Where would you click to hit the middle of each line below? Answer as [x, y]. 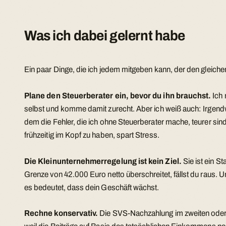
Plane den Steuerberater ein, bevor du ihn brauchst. [118, 96]
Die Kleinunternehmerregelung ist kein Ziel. [103, 161]
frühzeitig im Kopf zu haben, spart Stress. [92, 135]
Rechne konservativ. [61, 213]
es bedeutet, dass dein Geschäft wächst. [92, 187]
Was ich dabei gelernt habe [105, 36]
